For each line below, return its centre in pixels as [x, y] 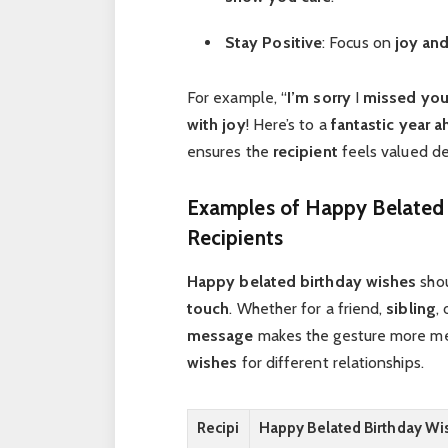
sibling [411, 309]
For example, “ [237, 98]
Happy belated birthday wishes [301, 282]
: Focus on [358, 43]
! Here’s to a [288, 125]
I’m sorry [319, 98]
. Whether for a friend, [308, 309]
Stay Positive [273, 43]
